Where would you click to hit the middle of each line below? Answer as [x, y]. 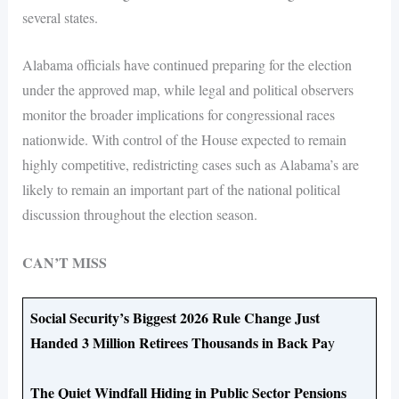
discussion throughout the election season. [139, 215]
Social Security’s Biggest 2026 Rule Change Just [175, 318]
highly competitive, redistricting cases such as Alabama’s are [190, 165]
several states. [60, 17]
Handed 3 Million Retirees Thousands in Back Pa [179, 343]
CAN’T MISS [64, 262]
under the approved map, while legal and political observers [187, 90]
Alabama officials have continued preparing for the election [187, 65]
